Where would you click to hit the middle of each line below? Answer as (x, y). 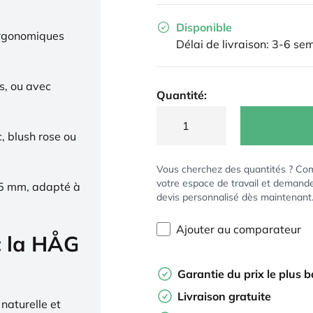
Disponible (204, 27)
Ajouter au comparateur (239, 229)
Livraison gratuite (224, 296)
